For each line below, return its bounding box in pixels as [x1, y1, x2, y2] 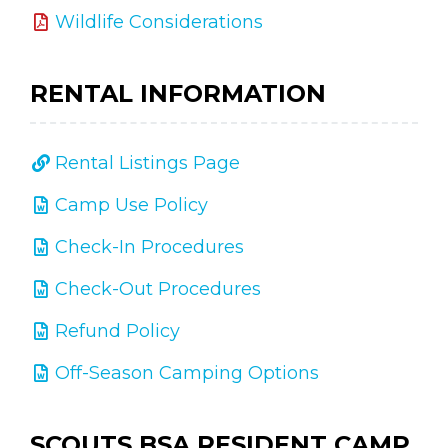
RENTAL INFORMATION [30, 79, 326, 108]
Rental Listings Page [55, 152, 240, 174]
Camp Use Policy [55, 194, 208, 216]
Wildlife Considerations [55, 11, 263, 33]
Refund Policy [55, 320, 180, 342]
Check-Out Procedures [55, 278, 261, 300]
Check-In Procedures [55, 236, 244, 258]
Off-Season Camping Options [55, 362, 319, 384]
